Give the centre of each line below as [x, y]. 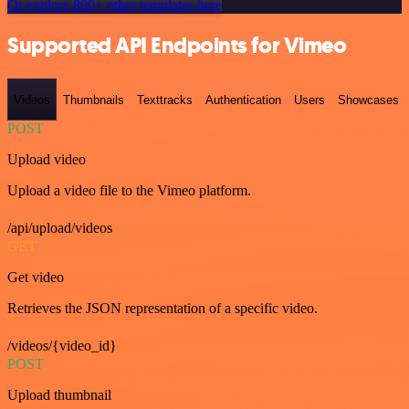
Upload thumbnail [59, 394]
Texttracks [165, 100]
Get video [36, 277]
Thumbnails [94, 100]
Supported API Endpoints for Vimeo [177, 46]
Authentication [243, 100]
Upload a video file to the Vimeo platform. [129, 190]
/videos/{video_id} [62, 345]
